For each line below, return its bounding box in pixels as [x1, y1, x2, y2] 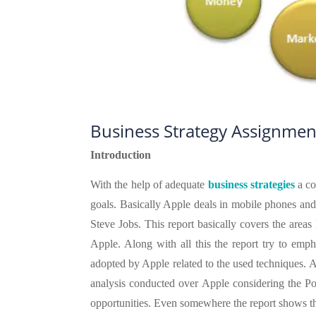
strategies [250, 178, 295, 190]
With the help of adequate [90, 178, 208, 190]
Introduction [90, 148, 151, 161]
